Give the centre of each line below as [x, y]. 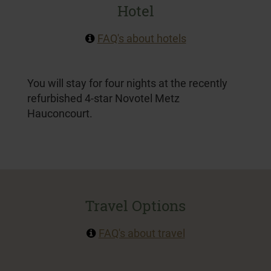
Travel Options [135, 205]
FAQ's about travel [142, 233]
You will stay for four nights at [99, 83]
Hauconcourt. [60, 113]
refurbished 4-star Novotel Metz [103, 98]
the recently [199, 83]
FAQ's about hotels [142, 38]
